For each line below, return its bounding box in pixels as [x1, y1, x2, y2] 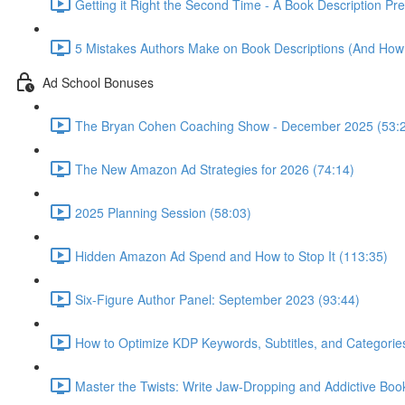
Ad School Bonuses [42, 72, 154, 91]
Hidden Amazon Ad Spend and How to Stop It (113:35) [75, 246, 388, 265]
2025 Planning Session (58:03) [75, 202, 251, 221]
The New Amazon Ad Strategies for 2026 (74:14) [75, 159, 354, 178]
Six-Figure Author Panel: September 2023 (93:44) [75, 289, 360, 308]
